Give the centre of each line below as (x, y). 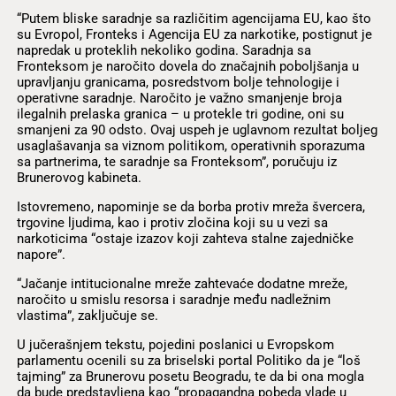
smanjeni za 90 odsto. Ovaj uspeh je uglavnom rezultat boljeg (197, 129)
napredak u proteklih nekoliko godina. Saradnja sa (164, 50)
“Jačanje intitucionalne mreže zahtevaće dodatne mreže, (182, 284)
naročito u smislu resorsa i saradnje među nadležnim (173, 300)
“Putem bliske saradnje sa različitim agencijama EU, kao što (194, 18)
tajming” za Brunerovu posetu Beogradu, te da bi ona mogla (190, 377)
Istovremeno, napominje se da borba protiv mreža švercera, (190, 206)
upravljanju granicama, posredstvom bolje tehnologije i (178, 82)
